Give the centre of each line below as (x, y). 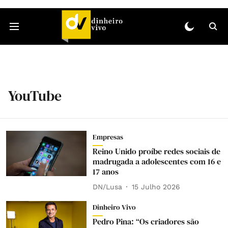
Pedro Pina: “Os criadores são (146, 221)
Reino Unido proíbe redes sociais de (156, 151)
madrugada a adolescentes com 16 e (156, 161)
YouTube (35, 96)
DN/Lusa (107, 187)
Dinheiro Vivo (114, 207)
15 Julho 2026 (156, 187)
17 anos (105, 172)
